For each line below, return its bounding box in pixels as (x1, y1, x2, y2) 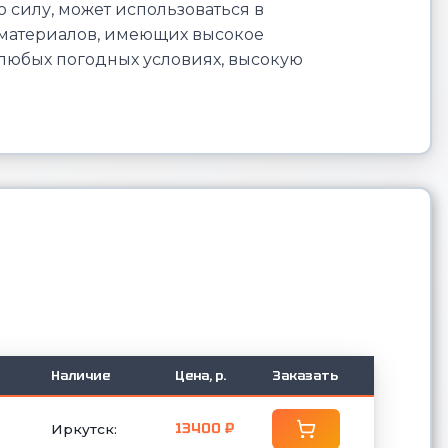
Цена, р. (175, 366, 227, 384)
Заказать (272, 366, 338, 384)
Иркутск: (51, 420, 117, 437)
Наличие (51, 366, 110, 384)
